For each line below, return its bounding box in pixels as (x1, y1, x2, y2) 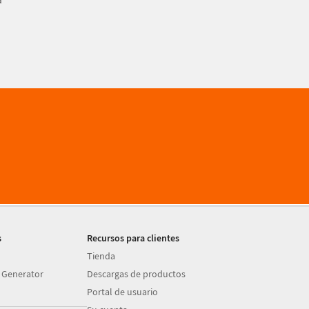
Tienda (87, 250, 116, 262)
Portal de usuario (87, 286, 159, 298)
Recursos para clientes (87, 232, 180, 244)
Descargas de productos (87, 268, 186, 280)
